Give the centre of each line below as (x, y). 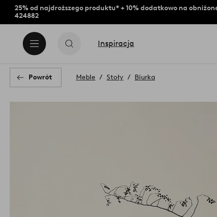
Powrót (40, 77)
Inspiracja (116, 43)
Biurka (145, 77)
